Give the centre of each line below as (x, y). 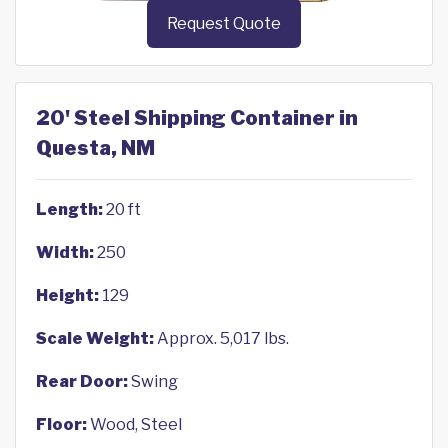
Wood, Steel (134, 425)
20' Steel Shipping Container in (197, 118)
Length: (69, 210)
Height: (67, 296)
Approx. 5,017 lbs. (221, 339)
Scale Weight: (95, 339)
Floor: (61, 425)
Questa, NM (95, 148)
